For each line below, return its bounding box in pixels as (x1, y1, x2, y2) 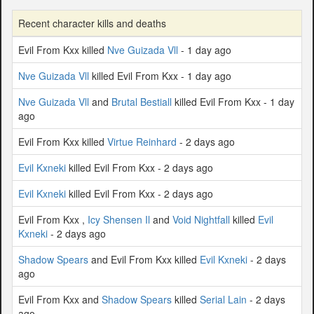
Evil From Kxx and (18, 292, 102, 306)
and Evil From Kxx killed (88, 252, 200, 266)
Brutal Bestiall (111, 94, 172, 109)
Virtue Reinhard (107, 134, 177, 149)
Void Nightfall (172, 212, 230, 226)
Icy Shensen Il (88, 212, 150, 226)
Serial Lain (200, 292, 247, 306)
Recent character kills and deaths (18, 15, 166, 30)
